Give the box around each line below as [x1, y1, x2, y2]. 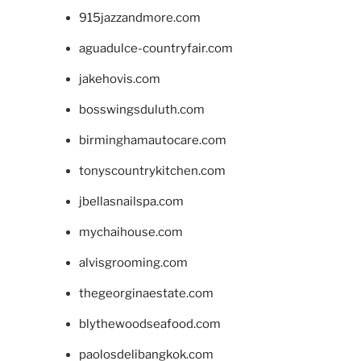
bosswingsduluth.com [78, 102, 205, 118]
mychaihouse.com [78, 225, 183, 240]
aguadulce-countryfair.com [78, 41, 233, 56]
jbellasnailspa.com [78, 194, 184, 210]
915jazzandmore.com [78, 10, 201, 26]
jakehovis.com [78, 72, 160, 87]
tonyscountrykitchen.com [78, 164, 226, 179]
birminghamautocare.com [78, 133, 226, 148]
